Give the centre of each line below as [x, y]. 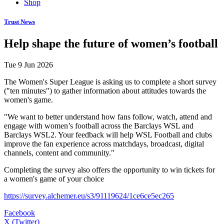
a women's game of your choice [54, 178]
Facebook [19, 212]
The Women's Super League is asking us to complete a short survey [110, 81]
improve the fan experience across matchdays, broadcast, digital [104, 143]
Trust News [19, 21]
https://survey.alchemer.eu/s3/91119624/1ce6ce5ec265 [89, 195]
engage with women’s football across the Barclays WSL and [99, 125]
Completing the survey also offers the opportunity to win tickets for [109, 169]
